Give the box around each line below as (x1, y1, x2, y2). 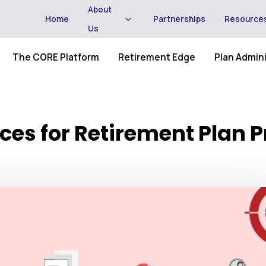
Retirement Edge (118, 51, 195, 64)
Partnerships (153, 14, 205, 24)
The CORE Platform (12, 51, 99, 64)
